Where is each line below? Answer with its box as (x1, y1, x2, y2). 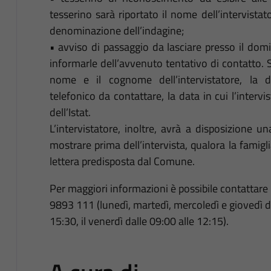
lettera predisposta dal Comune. (49, 152, 195, 169)
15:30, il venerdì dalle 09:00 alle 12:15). (49, 212, 229, 229)
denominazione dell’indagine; (49, 22, 184, 39)
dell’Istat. (49, 103, 91, 120)
